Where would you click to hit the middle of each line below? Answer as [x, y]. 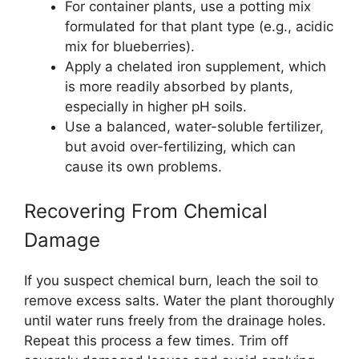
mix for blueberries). [130, 46]
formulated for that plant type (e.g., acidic [199, 26]
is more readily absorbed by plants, [179, 86]
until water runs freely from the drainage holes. [175, 321]
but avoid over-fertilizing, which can [180, 146]
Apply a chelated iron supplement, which [196, 66]
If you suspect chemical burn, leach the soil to [171, 280]
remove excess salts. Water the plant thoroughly [179, 301]
